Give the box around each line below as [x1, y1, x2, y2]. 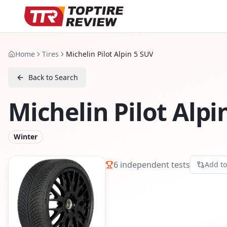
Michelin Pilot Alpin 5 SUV [66, 49, 153, 59]
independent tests [118, 159, 190, 170]
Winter [14, 132, 37, 141]
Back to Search [28, 72, 78, 82]
